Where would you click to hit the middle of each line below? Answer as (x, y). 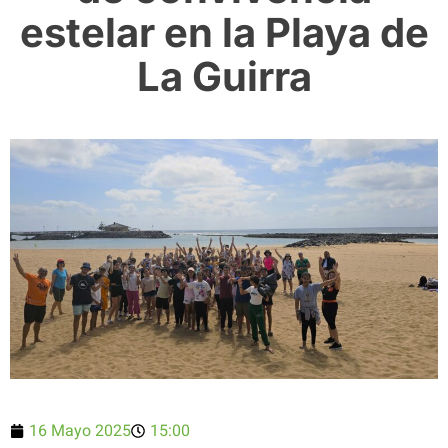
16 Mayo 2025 (80, 431)
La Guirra (224, 76)
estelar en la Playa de (224, 32)
